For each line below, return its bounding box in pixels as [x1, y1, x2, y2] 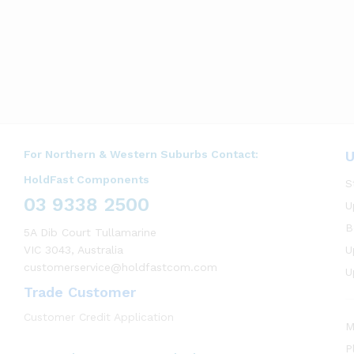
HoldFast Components [24, 173, 149, 186]
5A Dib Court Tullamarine [24, 226, 156, 239]
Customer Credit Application [24, 311, 174, 323]
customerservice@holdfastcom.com [24, 261, 217, 273]
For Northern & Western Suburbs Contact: [24, 148, 258, 160]
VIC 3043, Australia [24, 243, 123, 256]
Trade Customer [24, 284, 136, 300]
